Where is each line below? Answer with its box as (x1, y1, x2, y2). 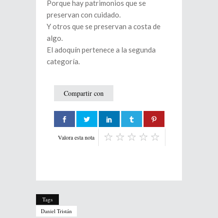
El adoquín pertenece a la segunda (47, 45, 156, 54)
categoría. (47, 56, 80, 66)
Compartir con (64, 88, 104, 98)
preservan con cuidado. (47, 10, 121, 19)
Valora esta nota (58, 133, 94, 141)
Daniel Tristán (41, 207, 72, 215)
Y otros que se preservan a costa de (47, 21, 161, 31)
